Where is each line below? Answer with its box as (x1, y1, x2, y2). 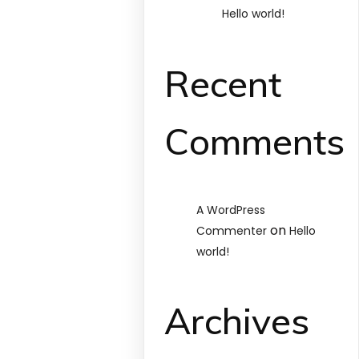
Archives (164, 298, 310, 344)
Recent (164, 60, 282, 106)
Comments (164, 118, 345, 163)
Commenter (196, 223, 268, 240)
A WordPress (196, 202, 266, 219)
